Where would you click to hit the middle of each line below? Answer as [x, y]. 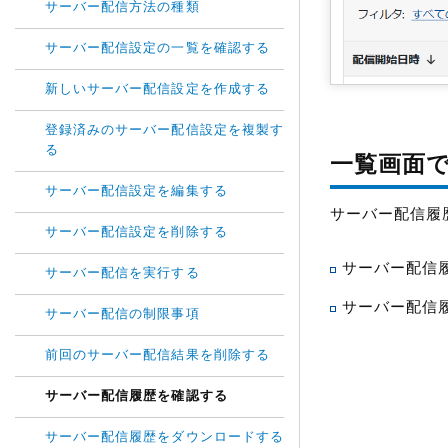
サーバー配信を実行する [122, 273]
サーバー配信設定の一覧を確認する [157, 48]
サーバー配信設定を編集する [136, 191]
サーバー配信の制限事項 [122, 314]
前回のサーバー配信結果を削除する [157, 355]
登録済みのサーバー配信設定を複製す [164, 130]
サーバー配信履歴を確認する [136, 396]
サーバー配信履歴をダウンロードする [164, 437]
